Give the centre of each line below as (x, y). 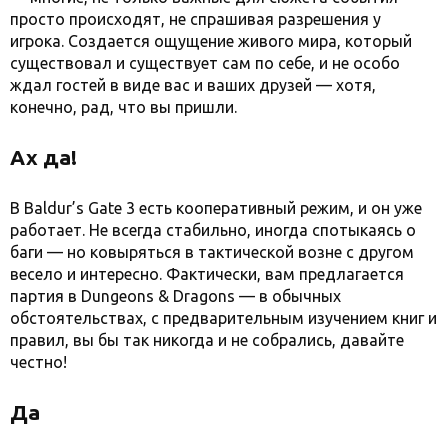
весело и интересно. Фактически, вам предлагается (207, 273)
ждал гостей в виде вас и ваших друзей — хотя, (193, 84)
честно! (42, 361)
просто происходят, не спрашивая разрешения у (195, 18)
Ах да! (43, 156)
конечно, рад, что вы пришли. (125, 106)
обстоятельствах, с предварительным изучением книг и (223, 317)
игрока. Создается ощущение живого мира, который (211, 40)
